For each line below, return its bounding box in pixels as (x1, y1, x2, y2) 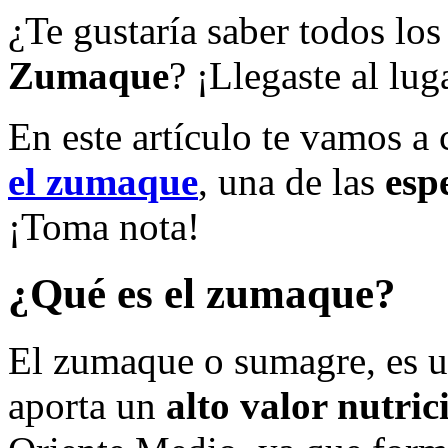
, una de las (198, 160, 385, 204)
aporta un (8, 384, 156, 428)
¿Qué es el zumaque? (8, 270, 396, 318)
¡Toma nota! (8, 205, 200, 249)
